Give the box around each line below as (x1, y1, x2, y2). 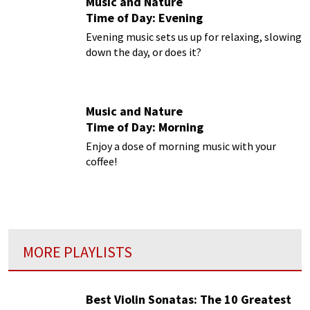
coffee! (86, 154, 117, 169)
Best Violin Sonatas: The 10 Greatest (86, 291, 291, 308)
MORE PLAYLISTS (23, 241, 132, 262)
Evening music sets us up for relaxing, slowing (86, 30, 302, 44)
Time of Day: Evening (86, 10, 203, 26)
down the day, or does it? (86, 45, 201, 60)
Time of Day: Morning (86, 119, 203, 136)
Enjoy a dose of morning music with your (86, 139, 276, 154)
